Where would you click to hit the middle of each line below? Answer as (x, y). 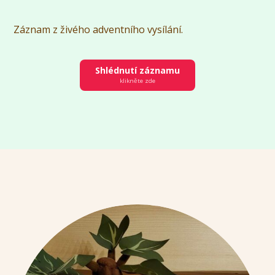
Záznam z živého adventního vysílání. (100, 29)
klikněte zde (137, 80)
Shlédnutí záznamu (137, 70)
